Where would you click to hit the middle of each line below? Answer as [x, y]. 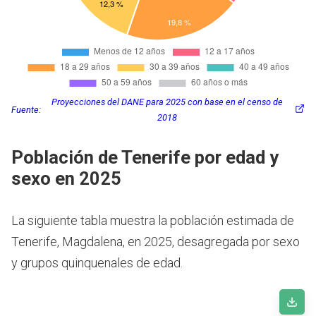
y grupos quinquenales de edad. [97, 262]
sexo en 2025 [66, 178]
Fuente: [26, 109]
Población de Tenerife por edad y [145, 157]
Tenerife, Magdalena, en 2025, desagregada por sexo [156, 241]
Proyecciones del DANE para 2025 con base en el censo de [167, 102]
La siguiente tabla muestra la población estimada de [153, 220]
